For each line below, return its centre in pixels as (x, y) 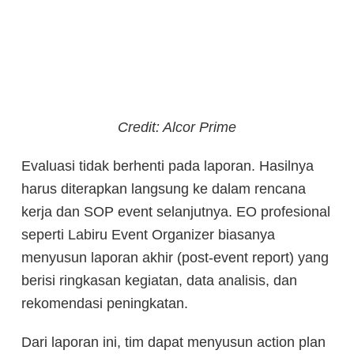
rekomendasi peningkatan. (105, 303)
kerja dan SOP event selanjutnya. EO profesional (176, 211)
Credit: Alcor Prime (177, 127)
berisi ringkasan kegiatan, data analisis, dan (159, 280)
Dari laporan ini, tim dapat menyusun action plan (173, 342)
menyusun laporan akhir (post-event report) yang (175, 257)
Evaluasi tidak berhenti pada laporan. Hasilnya (168, 166)
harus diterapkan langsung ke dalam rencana (164, 188)
